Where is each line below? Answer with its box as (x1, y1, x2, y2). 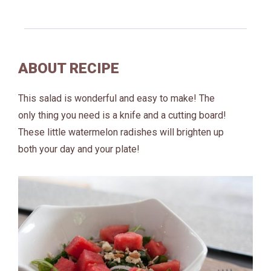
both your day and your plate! (18, 143, 140, 155)
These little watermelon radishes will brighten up (18, 126, 224, 138)
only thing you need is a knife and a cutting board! (18, 109, 226, 121)
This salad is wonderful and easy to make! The (18, 93, 215, 104)
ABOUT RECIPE (18, 60, 119, 77)
